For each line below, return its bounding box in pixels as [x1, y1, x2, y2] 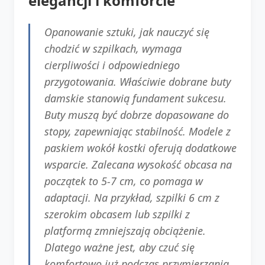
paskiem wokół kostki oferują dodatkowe [44, 140, 237, 155]
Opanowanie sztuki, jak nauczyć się [44, 24, 209, 39]
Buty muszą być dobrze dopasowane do [44, 107, 229, 122]
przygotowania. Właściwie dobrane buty [44, 74, 231, 89]
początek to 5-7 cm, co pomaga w [44, 173, 203, 188]
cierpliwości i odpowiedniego [44, 57, 180, 72]
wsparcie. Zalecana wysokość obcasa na [44, 157, 232, 172]
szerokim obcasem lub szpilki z [44, 206, 190, 221]
